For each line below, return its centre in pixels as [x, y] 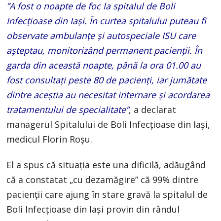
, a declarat [153, 110]
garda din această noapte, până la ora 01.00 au [104, 65]
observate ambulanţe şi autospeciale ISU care [101, 36]
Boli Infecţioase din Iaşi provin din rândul [93, 209]
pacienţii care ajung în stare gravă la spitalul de [107, 195]
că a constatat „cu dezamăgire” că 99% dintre [103, 180]
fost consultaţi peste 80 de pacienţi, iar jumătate [107, 80]
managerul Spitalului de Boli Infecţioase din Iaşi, [109, 125]
